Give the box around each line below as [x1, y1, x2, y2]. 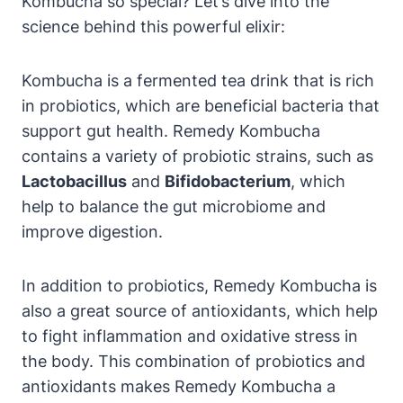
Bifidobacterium [165, 171, 291, 191]
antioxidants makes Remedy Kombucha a [22, 376, 336, 396]
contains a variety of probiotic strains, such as [22, 146, 373, 166]
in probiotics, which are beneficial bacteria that [22, 95, 380, 115]
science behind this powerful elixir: [22, 16, 285, 36]
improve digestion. [22, 221, 163, 241]
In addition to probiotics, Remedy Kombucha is [22, 275, 377, 295]
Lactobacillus [22, 171, 127, 191]
